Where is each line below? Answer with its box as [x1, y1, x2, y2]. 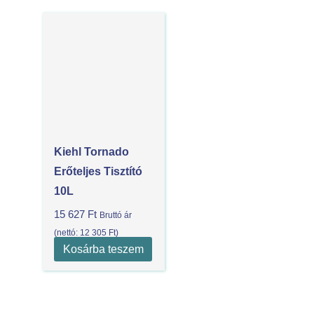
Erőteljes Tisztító [54, 165, 143, 177]
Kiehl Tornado [54, 145, 130, 158]
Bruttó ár [100, 210, 132, 220]
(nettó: [54, 228, 81, 238]
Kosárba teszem [62, 243, 144, 256]
